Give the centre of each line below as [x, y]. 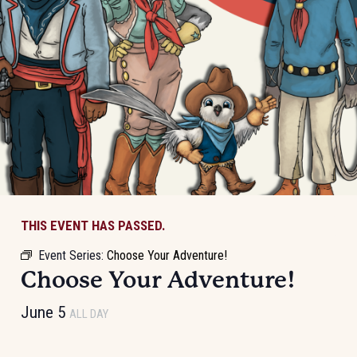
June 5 [45, 313]
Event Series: [72, 256]
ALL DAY [88, 314]
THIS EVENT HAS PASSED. [93, 225]
